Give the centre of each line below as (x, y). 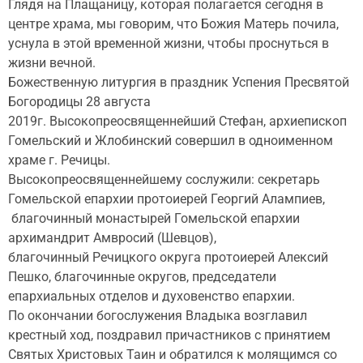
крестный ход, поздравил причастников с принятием (169, 335)
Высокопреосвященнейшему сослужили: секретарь (164, 179)
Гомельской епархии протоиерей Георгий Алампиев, (167, 199)
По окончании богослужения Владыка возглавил (158, 315)
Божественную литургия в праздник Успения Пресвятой (179, 82)
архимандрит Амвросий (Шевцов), (112, 237)
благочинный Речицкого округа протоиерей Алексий (168, 257)
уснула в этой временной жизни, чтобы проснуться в (169, 43)
